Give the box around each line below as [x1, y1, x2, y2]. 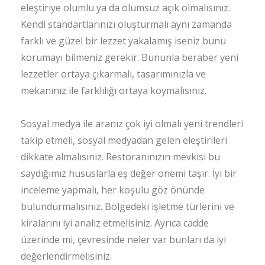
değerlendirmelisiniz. [21, 250, 112, 263]
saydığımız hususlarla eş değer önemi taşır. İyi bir [21, 167, 237, 180]
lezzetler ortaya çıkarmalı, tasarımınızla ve [21, 67, 206, 80]
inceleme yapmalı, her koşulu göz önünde [21, 183, 205, 196]
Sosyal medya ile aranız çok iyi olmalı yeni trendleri [21, 117, 243, 130]
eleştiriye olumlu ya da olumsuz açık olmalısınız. [21, 1, 230, 14]
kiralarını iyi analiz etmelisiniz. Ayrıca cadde [21, 216, 209, 230]
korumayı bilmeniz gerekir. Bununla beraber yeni [21, 51, 238, 64]
